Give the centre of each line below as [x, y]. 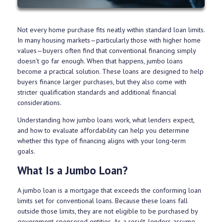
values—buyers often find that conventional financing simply [107, 51]
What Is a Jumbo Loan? [73, 170]
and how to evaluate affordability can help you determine [103, 131]
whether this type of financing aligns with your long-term [102, 141]
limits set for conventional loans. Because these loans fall [103, 201]
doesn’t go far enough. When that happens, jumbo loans [100, 61]
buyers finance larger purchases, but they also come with [102, 82]
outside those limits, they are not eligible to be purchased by [108, 211]
